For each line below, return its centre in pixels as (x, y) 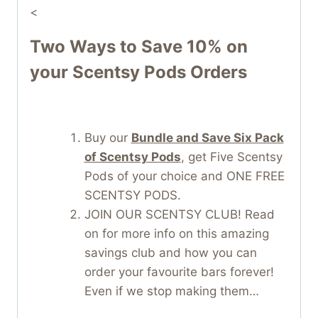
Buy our (108, 138)
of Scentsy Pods (132, 157)
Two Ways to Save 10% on (139, 46)
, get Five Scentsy (231, 157)
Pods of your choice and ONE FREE (184, 176)
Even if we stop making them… (171, 291)
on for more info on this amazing (176, 234)
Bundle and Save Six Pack (207, 138)
